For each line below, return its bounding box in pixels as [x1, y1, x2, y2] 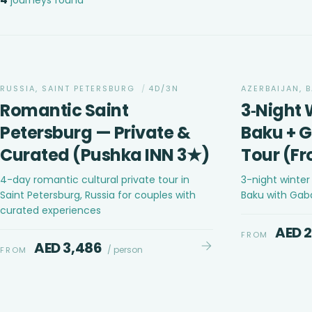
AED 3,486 [34, 237, 102, 258]
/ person [107, 243, 143, 256]
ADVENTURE [255, 47, 307, 58]
